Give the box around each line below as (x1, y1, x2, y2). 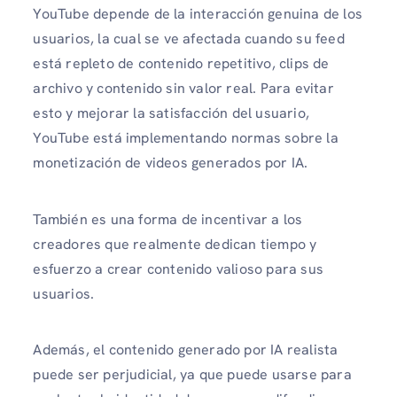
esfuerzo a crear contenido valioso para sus (33, 259, 323, 278)
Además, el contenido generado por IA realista (33, 339, 339, 359)
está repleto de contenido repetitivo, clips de (33, 54, 330, 74)
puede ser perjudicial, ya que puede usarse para (33, 364, 352, 384)
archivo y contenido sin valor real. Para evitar (33, 79, 334, 98)
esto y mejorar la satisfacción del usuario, (33, 104, 309, 123)
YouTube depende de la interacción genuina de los (33, 4, 362, 24)
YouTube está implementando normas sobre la (33, 128, 339, 148)
